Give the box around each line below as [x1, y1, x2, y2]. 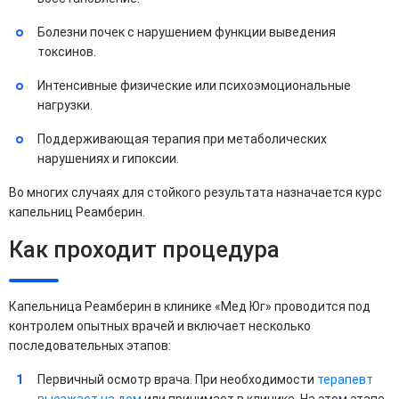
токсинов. [37, 44, 96, 59]
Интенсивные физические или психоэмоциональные [37, 77, 351, 93]
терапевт [317, 371, 373, 387]
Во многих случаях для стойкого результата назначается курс [9, 184, 382, 199]
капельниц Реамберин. [9, 204, 145, 219]
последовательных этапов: [9, 338, 171, 353]
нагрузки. [37, 97, 93, 112]
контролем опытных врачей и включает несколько [9, 318, 311, 333]
